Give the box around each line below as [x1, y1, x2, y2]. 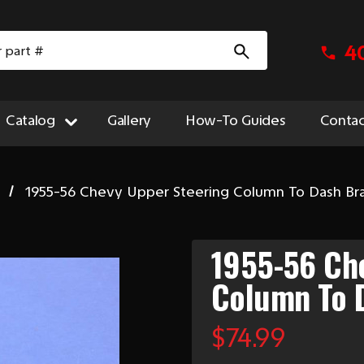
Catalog [5, 111, 55, 129]
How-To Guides [185, 111, 286, 129]
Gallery [106, 111, 152, 129]
